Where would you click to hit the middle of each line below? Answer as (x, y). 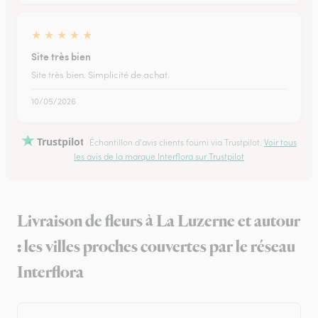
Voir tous (280, 142)
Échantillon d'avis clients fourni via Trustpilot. (175, 142)
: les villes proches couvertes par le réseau (156, 247)
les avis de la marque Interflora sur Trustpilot (159, 157)
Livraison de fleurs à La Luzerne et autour (159, 222)
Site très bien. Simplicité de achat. (100, 75)
